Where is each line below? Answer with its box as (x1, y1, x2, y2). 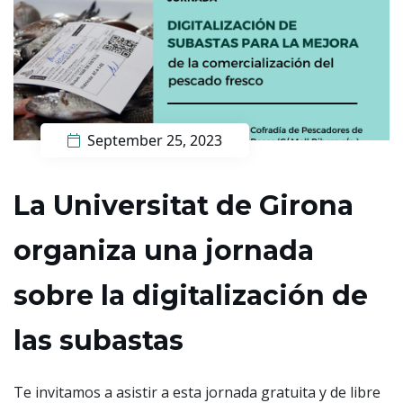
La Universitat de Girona (13, 188, 354, 222)
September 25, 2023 (84, 130, 222, 150)
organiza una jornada (13, 233, 314, 267)
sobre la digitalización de (13, 278, 368, 312)
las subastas (13, 323, 184, 357)
